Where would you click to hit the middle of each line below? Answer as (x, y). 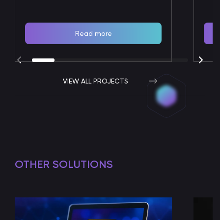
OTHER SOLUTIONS (64, 164)
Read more (93, 33)
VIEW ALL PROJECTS (96, 81)
